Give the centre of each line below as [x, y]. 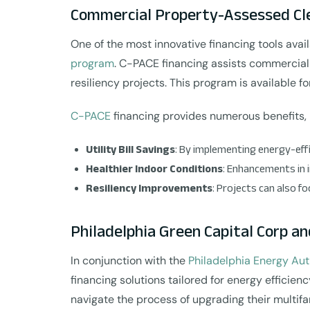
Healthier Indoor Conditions [154, 168]
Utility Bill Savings [130, 149]
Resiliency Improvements [149, 188]
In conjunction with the [129, 261]
